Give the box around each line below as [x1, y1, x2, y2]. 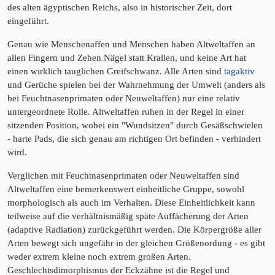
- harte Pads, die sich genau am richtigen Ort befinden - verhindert [7, 134, 261, 144]
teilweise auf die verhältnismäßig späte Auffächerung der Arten [7, 211, 249, 222]
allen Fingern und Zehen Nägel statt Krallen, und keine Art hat [7, 53, 246, 63]
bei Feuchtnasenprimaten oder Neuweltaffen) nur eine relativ [7, 93, 240, 104]
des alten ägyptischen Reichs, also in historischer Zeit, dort [7, 2, 232, 13]
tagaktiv [224, 66, 255, 77]
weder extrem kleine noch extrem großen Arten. [7, 252, 191, 262]
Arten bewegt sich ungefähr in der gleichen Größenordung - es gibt [7, 238, 265, 249]
